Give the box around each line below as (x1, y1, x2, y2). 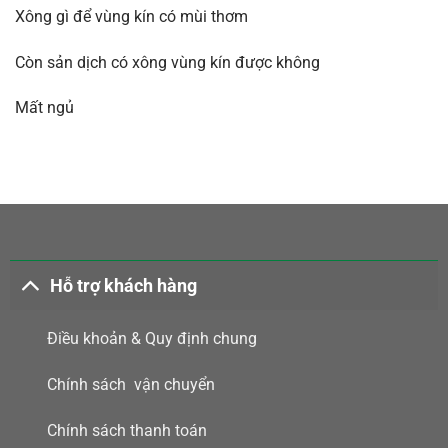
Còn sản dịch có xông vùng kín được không (15, 52, 320, 72)
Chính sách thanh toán (46, 420, 207, 440)
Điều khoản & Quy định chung (46, 329, 257, 349)
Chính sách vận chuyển (46, 375, 215, 395)
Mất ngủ (15, 98, 74, 118)
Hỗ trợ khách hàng (50, 275, 198, 296)
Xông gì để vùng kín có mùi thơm (15, 6, 248, 26)
